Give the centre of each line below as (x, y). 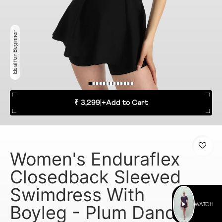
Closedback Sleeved (95, 177)
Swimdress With (77, 194)
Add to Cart (127, 103)
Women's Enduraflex (95, 159)
